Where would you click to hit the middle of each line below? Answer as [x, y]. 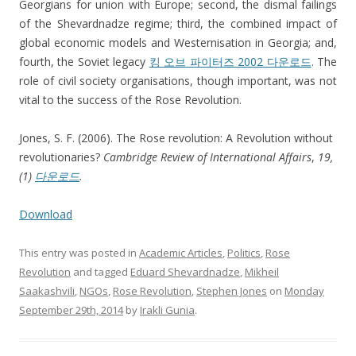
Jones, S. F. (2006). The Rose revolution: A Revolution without [176, 138]
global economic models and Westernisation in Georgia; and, [178, 43]
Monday [304, 291]
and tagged [101, 272]
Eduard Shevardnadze [185, 272]
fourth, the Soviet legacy [84, 62]
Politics [244, 253]
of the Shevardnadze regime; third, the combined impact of [178, 24]
